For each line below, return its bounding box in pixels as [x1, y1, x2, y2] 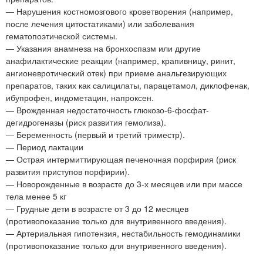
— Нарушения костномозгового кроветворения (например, [6, 5, 233, 17]
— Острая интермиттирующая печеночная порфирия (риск [6, 153, 236, 165]
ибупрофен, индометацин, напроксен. [6, 91, 154, 103]
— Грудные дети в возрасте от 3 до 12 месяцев [6, 202, 188, 214]
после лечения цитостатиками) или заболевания [6, 17, 194, 29]
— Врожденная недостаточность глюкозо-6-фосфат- [6, 103, 209, 116]
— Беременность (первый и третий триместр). [6, 128, 185, 140]
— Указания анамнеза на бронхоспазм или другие [6, 42, 201, 54]
